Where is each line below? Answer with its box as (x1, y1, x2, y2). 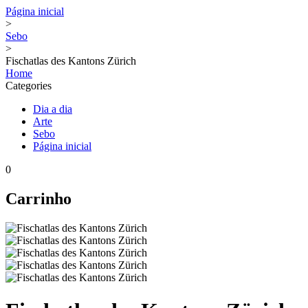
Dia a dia (33, 103, 72, 115)
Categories (5, 80, 52, 91)
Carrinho (5, 189, 71, 208)
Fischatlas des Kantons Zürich (5, 55, 136, 67)
